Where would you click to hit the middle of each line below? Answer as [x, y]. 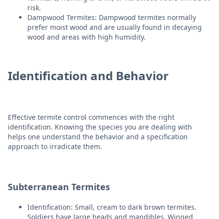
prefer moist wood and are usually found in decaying [115, 27]
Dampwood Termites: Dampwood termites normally [112, 17]
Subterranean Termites [59, 186]
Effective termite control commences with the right [91, 117]
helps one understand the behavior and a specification [98, 136]
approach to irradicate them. [55, 146]
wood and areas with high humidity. [87, 37]
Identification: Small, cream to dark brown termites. [112, 207]
